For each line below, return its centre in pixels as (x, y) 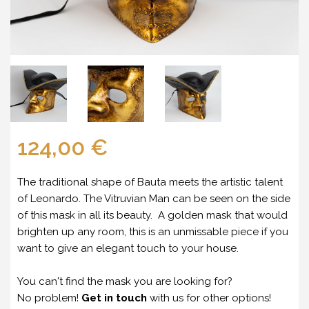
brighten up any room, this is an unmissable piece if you (153, 231)
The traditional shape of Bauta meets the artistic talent (150, 182)
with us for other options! (210, 298)
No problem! (48, 298)
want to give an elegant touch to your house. (128, 248)
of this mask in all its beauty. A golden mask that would (152, 215)
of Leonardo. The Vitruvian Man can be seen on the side (154, 198)
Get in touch (114, 298)
